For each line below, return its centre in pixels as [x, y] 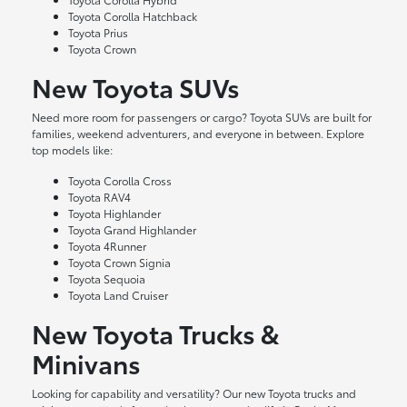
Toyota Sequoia [107, 279]
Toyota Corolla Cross [120, 181]
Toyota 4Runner [108, 246]
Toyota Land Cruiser [119, 295]
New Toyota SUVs [136, 87]
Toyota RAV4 [100, 197]
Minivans [87, 363]
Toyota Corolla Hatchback [133, 16]
